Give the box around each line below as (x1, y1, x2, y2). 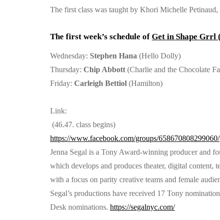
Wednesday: (50, 52, 90, 60)
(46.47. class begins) (50, 120, 115, 129)
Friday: (50, 79, 74, 87)
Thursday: (50, 65, 83, 74)
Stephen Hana (90, 52, 137, 60)
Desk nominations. (50, 203, 110, 211)
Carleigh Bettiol (74, 79, 129, 87)
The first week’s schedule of (50, 32, 152, 41)
